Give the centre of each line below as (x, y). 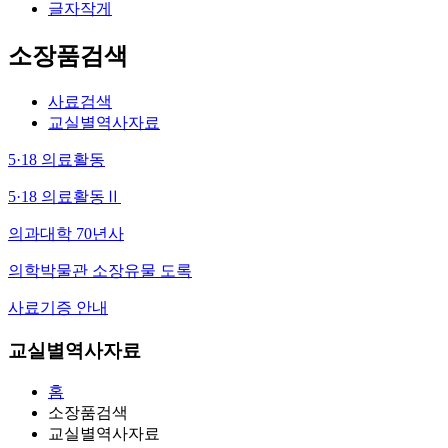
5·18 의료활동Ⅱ (64, 196)
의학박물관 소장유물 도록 (100, 270)
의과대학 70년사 (66, 233)
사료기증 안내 (58, 307)
